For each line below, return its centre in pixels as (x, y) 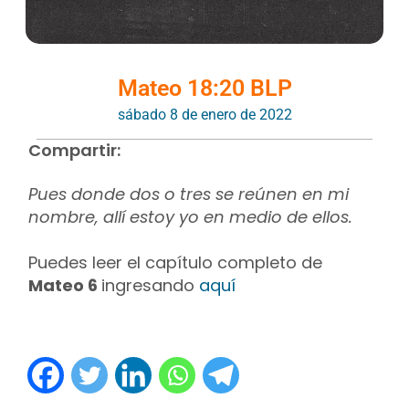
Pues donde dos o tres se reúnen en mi (189, 194)
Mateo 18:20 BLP (204, 89)
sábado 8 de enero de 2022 (204, 114)
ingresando (151, 285)
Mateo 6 (65, 285)
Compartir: (75, 150)
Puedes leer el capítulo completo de (176, 262)
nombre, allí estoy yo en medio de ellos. (191, 216)
